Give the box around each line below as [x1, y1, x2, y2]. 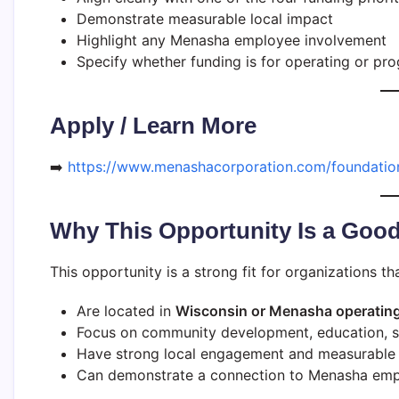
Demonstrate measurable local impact [77, 9, 333, 28]
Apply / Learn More [50, 111, 256, 139]
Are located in [77, 301, 175, 320]
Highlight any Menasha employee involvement [77, 30, 387, 49]
